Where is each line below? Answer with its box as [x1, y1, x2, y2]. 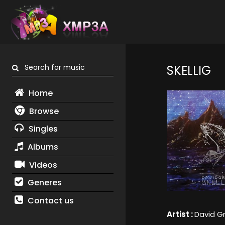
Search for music [19, 62, 85, 73]
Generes [25, 177, 62, 189]
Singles [26, 123, 58, 135]
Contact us [25, 194, 74, 206]
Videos [27, 159, 57, 171]
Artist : [166, 209, 194, 220]
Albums [25, 141, 58, 153]
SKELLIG [166, 62, 211, 79]
